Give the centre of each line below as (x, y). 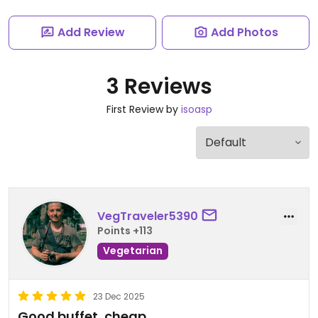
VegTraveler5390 (148, 216)
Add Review (91, 32)
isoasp (196, 109)
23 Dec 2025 (119, 296)
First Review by (143, 109)
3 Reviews (159, 87)
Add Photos (244, 32)
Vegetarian (133, 250)
